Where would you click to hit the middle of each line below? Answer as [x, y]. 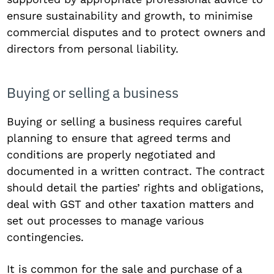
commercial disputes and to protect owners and [136, 32]
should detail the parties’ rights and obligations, [135, 187]
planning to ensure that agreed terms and [119, 138]
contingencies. [46, 237]
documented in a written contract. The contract [136, 171]
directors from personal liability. [93, 48]
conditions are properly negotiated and [111, 154]
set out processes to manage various [106, 220]
